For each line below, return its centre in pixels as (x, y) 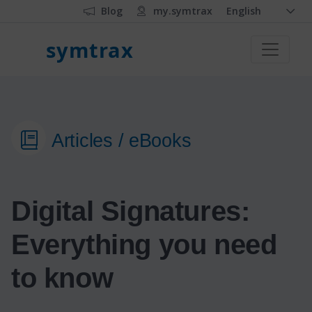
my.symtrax (183, 11)
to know (62, 278)
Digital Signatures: (131, 211)
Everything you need (144, 244)
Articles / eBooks (122, 141)
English (244, 11)
